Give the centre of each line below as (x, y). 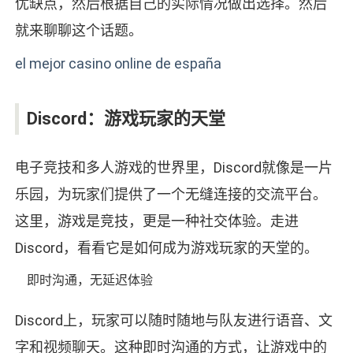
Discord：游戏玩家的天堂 (126, 119)
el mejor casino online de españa (118, 64)
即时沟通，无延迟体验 (89, 281)
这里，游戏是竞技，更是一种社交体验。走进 (156, 221)
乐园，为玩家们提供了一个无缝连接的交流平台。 (171, 195)
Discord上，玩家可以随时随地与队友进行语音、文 (173, 321)
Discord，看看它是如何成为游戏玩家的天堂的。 (166, 248)
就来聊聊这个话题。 (78, 31)
